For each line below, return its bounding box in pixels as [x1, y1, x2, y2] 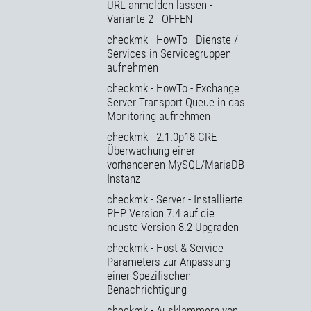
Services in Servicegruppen [107, 46, 231, 60]
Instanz [107, 171, 140, 185]
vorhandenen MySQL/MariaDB [107, 157, 244, 171]
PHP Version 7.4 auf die [107, 205, 215, 220]
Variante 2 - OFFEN [107, 11, 192, 26]
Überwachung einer [107, 143, 195, 158]
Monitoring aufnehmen [107, 108, 210, 123]
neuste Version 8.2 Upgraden [107, 219, 239, 234]
